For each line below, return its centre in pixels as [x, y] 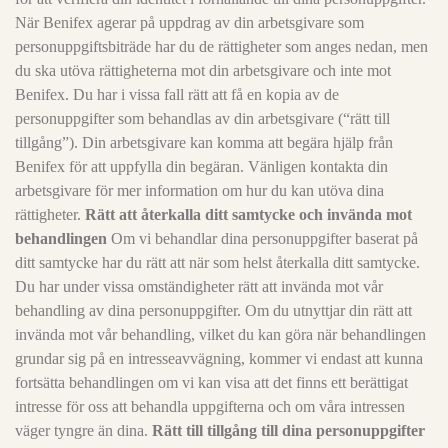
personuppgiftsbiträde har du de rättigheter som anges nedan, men [221, 46]
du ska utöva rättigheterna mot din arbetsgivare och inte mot [203, 70]
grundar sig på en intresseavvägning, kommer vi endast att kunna [219, 358]
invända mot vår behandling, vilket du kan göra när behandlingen [220, 334]
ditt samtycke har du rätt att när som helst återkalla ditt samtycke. [217, 262]
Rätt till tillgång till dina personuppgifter [288, 430]
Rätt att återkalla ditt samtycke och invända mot [248, 214]
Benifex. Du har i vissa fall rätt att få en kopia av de [177, 94]
